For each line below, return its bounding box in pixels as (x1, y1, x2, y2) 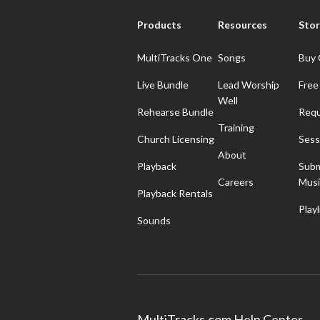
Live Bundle (137, 78, 189, 91)
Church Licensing (137, 132, 214, 145)
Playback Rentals (137, 186, 213, 199)
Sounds (137, 214, 171, 226)
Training (218, 121, 254, 134)
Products (137, 18, 181, 31)
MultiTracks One (137, 51, 212, 64)
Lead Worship (218, 78, 279, 91)
